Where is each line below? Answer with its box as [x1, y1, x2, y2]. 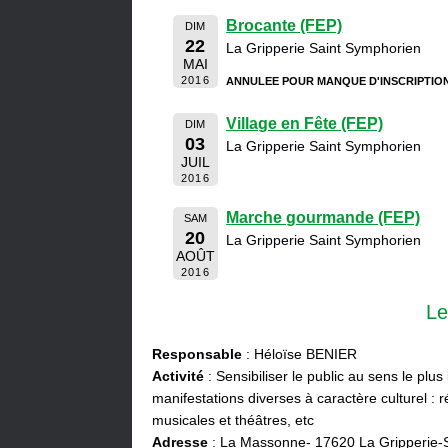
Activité [152, 367, 204, 384]
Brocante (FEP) [226, 16, 343, 34]
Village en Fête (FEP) [226, 114, 384, 132]
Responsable [152, 345, 242, 362]
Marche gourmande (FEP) [226, 208, 421, 226]
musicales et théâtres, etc [152, 411, 314, 428]
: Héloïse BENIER [242, 345, 357, 362]
